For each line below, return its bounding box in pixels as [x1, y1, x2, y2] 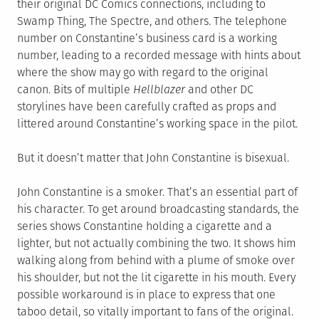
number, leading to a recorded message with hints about [17, 48, 300, 63]
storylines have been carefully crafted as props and [17, 100, 276, 114]
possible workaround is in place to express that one [17, 288, 276, 302]
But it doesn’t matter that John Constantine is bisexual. [17, 151, 289, 165]
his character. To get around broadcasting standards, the [17, 202, 299, 216]
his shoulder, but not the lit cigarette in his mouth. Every [17, 271, 296, 285]
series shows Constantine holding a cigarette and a [17, 219, 272, 234]
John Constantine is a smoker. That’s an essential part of [17, 185, 298, 199]
